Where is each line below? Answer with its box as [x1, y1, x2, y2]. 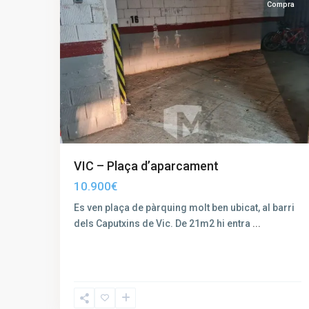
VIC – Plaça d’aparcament [74, 159, 219, 173]
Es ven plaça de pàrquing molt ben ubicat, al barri [74, 202, 295, 213]
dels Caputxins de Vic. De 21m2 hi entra [74, 218, 252, 229]
